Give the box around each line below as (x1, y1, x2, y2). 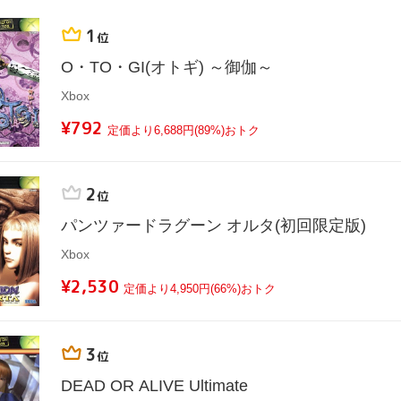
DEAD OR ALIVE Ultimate (61, 376, 248, 395)
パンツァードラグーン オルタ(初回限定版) (61, 217, 366, 235)
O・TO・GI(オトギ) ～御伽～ (61, 58, 273, 77)
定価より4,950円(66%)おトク (124, 282, 276, 296)
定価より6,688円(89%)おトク (107, 124, 260, 138)
